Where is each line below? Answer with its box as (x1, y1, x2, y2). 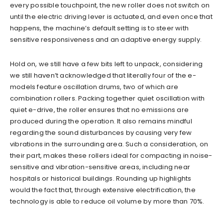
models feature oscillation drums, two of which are (10, 82, 179, 92)
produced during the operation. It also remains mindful (10, 116, 192, 126)
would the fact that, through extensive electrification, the (10, 185, 196, 195)
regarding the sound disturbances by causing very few (10, 127, 192, 137)
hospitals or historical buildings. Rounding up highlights (10, 173, 192, 183)
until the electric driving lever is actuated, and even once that (10, 11, 213, 21)
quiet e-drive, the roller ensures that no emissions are (10, 105, 189, 114)
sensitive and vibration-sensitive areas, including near (10, 162, 191, 172)
